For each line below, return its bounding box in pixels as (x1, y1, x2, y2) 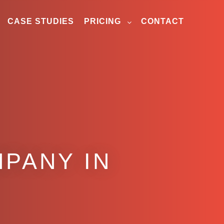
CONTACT (141, 17, 184, 25)
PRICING (84, 17, 121, 25)
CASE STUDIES (7, 17, 74, 25)
